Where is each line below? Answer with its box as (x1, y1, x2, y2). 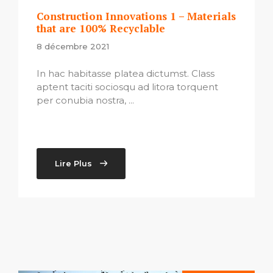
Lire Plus (55, 158, 92, 168)
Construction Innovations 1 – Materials (37, 9, 236, 24)
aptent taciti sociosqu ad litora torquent (37, 80, 218, 93)
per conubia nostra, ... (37, 94, 134, 106)
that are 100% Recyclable (37, 21, 165, 36)
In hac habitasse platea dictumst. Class (37, 67, 214, 79)
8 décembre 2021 (37, 41, 109, 52)
